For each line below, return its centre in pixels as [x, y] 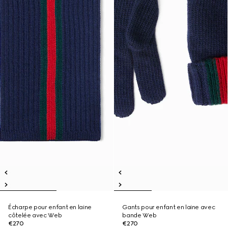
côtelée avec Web [35, 215]
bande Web [139, 215]
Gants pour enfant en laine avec [169, 207]
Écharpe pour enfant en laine [50, 207]
